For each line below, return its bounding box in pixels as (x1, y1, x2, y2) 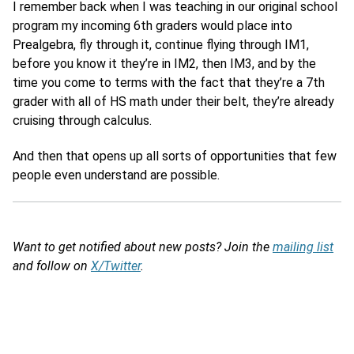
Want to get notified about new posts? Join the (13, 239, 273, 254)
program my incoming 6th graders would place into (13, 18, 292, 34)
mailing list (273, 239, 333, 254)
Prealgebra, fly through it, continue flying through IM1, (13, 37, 309, 53)
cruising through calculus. (13, 113, 152, 129)
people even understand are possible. (13, 168, 220, 183)
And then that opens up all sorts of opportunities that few (13, 149, 337, 164)
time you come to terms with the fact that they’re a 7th (13, 75, 325, 91)
